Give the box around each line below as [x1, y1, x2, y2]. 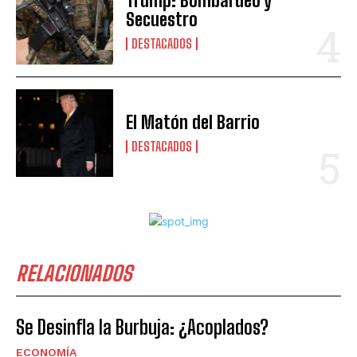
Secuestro [126, 8, 198, 30]
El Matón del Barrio [126, 111, 261, 133]
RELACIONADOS [16, 260, 132, 286]
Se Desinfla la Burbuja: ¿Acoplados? [16, 315, 269, 339]
